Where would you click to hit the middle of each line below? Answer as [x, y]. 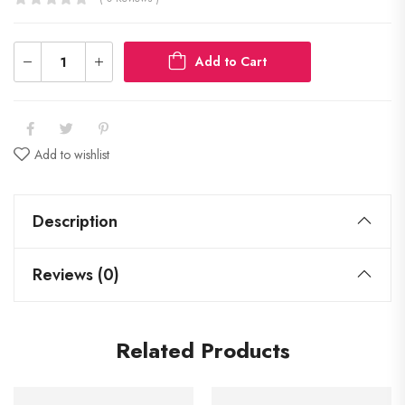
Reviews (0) [76, 275]
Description [75, 221]
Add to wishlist [72, 155]
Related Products [202, 350]
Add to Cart [231, 61]
